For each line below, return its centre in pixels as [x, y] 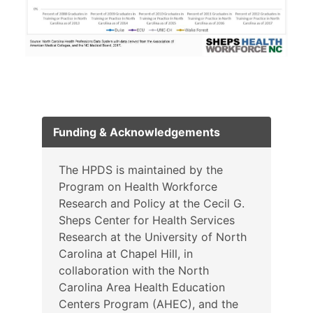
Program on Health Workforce [138, 187]
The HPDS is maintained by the [141, 170]
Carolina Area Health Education [142, 287]
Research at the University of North [153, 237]
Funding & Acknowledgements [137, 132]
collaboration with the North [134, 271]
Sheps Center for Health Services [147, 220]
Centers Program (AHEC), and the [148, 304]
